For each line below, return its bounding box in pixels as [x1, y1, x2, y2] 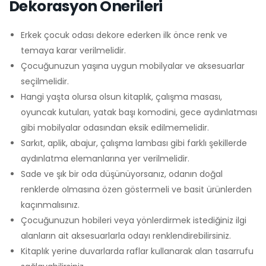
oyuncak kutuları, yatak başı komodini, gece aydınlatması [21, 106, 257, 118]
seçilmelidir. [21, 75, 69, 87]
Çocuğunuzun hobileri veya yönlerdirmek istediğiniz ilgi [21, 214, 246, 226]
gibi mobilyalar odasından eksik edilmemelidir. [21, 122, 209, 134]
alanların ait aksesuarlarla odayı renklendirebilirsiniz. [21, 230, 231, 242]
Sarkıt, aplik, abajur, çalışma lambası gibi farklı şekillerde [21, 137, 247, 149]
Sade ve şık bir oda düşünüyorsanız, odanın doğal [21, 168, 223, 180]
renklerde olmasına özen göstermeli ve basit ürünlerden [21, 183, 252, 195]
